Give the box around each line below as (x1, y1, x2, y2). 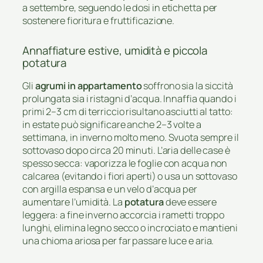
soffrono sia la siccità (141, 79, 234, 92)
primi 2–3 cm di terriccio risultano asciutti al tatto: (22, 104, 233, 118)
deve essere (163, 195, 217, 208)
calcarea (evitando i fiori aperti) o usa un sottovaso (22, 169, 237, 183)
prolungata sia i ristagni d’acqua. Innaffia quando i (22, 92, 237, 105)
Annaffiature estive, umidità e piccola (22, 43, 208, 59)
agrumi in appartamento (35, 79, 142, 92)
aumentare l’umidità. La (22, 195, 124, 208)
